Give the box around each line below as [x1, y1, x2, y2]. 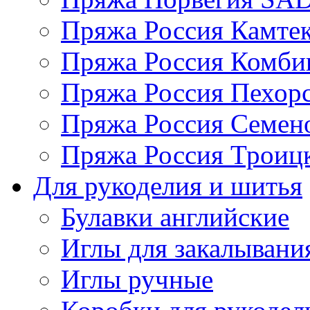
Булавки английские [61, 201, 289, 232]
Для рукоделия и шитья [33, 170, 302, 201]
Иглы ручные [61, 264, 213, 294]
